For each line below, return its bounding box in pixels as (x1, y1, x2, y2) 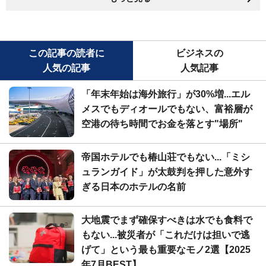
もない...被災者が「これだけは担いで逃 (81, 229, 250, 240)
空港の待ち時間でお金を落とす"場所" (81, 118, 243, 129)
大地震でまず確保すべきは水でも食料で (81, 214, 252, 225)
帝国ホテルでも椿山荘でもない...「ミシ (81, 151, 250, 162)
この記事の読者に (28, 47, 104, 58)
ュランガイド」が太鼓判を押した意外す (81, 166, 252, 177)
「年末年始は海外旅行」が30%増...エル (81, 88, 250, 99)
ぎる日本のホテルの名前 (81, 181, 186, 192)
